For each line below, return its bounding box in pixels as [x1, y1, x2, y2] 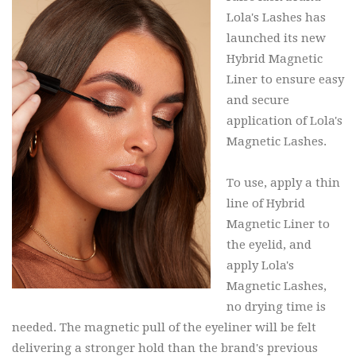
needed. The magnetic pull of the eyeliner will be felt [12, 319, 316, 335]
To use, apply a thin [226, 175, 340, 190]
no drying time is [226, 299, 326, 314]
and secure [226, 92, 289, 107]
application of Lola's [226, 113, 342, 128]
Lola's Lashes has [226, 10, 326, 25]
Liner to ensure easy [226, 72, 344, 87]
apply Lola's [226, 257, 294, 273]
